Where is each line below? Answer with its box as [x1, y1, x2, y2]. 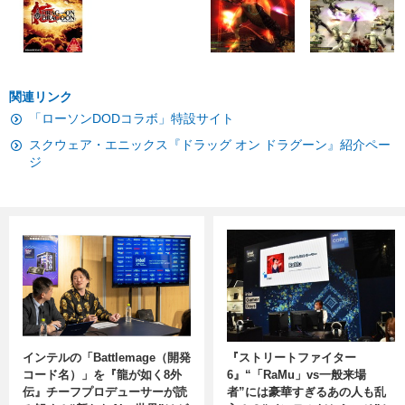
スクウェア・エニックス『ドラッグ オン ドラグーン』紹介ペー [29, 137, 391, 152]
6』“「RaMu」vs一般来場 [227, 367, 366, 381]
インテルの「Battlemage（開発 [23, 350, 191, 364]
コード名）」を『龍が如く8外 [23, 367, 182, 381]
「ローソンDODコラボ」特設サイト [29, 110, 234, 126]
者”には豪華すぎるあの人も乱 [227, 384, 386, 399]
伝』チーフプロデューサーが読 [23, 384, 187, 399]
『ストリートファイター [227, 350, 356, 364]
